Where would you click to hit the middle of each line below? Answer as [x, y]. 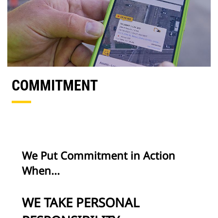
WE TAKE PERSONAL [81, 202]
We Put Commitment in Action [99, 155]
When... [41, 170]
